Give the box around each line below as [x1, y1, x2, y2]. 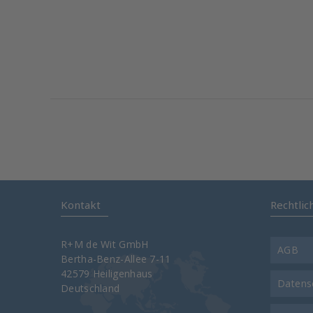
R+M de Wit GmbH [61, 238, 149, 251]
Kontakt [61, 198, 101, 212]
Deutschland [61, 282, 120, 295]
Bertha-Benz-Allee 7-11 [61, 252, 171, 265]
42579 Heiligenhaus [61, 267, 153, 280]
